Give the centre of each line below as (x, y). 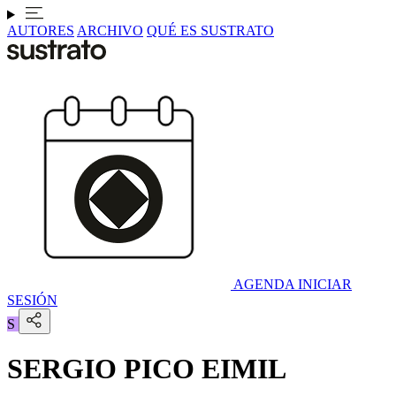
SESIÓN (32, 300)
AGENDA (264, 284)
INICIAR (325, 284)
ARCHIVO (110, 30)
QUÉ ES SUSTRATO (210, 30)
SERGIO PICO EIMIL (147, 369)
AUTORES (41, 30)
